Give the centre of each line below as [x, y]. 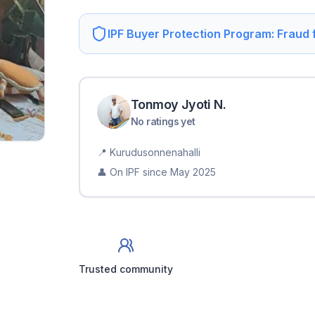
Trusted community [126, 269]
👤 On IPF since [132, 172]
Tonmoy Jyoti [171, 104]
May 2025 [193, 172]
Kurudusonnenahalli [155, 152]
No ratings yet [163, 121]
